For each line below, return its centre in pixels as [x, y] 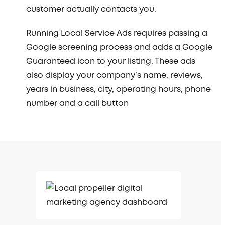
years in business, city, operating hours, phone [119, 90]
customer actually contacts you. [91, 9]
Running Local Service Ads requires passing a [117, 33]
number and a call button [78, 104]
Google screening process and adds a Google [120, 47]
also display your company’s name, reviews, [115, 76]
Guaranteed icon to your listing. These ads [111, 62]
